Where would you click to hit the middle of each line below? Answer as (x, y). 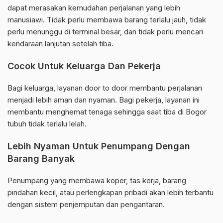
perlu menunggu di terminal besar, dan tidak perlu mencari (105, 32)
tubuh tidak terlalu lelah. (47, 124)
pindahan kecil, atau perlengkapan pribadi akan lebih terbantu (111, 193)
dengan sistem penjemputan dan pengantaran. (86, 205)
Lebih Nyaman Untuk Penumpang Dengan (99, 146)
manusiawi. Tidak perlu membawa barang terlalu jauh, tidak (107, 20)
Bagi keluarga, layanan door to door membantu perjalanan (105, 88)
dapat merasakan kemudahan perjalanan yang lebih (94, 8)
